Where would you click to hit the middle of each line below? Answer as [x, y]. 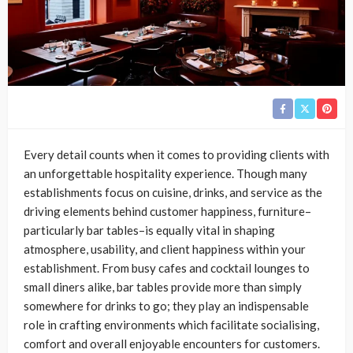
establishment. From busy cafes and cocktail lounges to [167, 268]
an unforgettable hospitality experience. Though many [165, 173]
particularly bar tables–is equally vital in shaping [149, 230]
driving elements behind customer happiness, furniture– [167, 211]
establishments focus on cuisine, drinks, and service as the [173, 192]
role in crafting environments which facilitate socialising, [171, 324]
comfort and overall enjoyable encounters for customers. [172, 343]
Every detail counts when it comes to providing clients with [176, 154]
